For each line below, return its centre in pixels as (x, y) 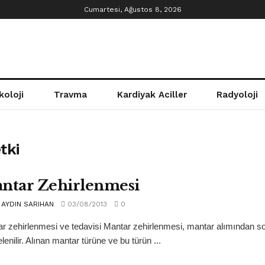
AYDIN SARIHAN (28, 204)
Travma (70, 95)
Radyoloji (237, 95)
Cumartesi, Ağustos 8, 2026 (132, 9)
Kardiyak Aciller (152, 95)
